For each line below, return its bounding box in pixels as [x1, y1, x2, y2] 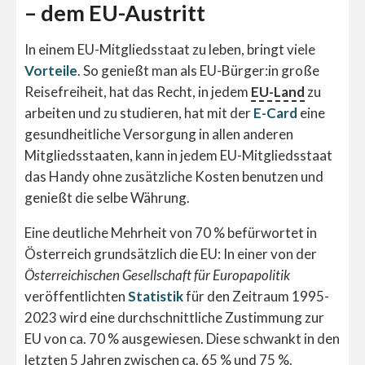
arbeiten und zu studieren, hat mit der [24, 103, 251, 121]
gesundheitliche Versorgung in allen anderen [24, 125, 293, 143]
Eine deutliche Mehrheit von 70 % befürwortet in [24, 223, 317, 241]
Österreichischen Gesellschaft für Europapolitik [24, 266, 290, 284]
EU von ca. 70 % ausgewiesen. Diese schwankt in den [24, 329, 340, 347]
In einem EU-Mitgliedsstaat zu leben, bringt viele [24, 40, 315, 58]
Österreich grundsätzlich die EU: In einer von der [24, 244, 317, 262]
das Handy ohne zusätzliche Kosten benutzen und [24, 167, 323, 185]
